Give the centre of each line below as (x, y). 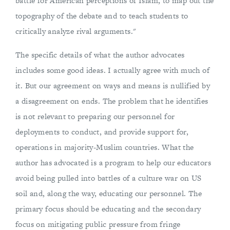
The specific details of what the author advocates (100, 55)
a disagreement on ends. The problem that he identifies (112, 101)
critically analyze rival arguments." (76, 31)
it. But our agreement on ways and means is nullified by (113, 85)
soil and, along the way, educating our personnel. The (109, 193)
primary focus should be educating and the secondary (108, 209)
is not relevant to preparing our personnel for (95, 116)
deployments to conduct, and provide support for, (102, 132)
